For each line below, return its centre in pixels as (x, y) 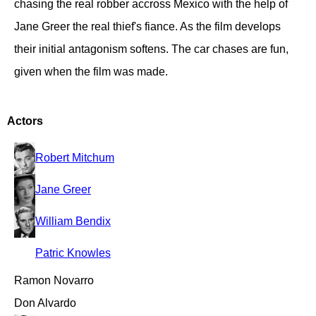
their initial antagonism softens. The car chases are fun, (151, 49)
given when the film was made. (91, 72)
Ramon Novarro (54, 280)
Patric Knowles (73, 253)
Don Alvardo (45, 303)
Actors (25, 121)
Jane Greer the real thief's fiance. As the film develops (147, 26)
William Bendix (73, 221)
